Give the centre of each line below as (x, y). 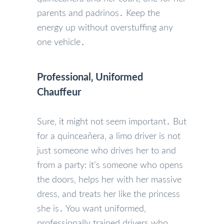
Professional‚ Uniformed (90, 77)
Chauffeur (59, 92)
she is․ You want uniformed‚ (91, 209)
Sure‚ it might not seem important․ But (112, 122)
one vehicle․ (61, 42)
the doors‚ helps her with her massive (109, 180)
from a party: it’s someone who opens (110, 165)
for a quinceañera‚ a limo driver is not (109, 136)
